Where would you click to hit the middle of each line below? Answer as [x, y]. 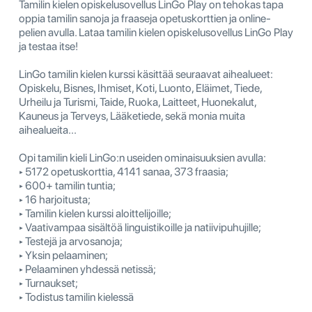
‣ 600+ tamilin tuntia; [67, 186]
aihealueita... [48, 130]
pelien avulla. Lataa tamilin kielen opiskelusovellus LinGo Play [156, 33]
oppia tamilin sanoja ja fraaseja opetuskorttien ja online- [145, 19]
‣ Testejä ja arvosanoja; [71, 242]
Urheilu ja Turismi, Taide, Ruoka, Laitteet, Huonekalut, [138, 102]
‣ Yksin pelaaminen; [63, 256]
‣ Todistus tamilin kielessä [76, 297]
